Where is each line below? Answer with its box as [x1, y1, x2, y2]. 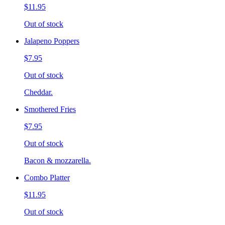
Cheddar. [24, 87, 53, 96]
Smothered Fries [24, 104, 76, 114]
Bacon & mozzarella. [24, 156, 91, 165]
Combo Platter [24, 173, 70, 182]
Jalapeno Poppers [24, 36, 79, 45]
